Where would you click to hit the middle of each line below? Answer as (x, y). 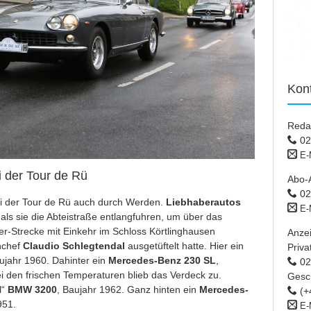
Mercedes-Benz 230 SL (162, 261)
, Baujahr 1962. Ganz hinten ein (128, 290)
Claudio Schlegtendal (74, 246)
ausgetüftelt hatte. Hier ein (184, 246)
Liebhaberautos (203, 202)
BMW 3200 (32, 290)
